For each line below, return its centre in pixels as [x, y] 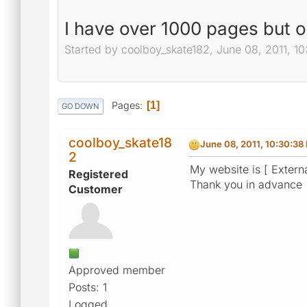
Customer [96, 189]
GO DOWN [81, 106]
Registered [98, 174]
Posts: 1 [88, 287]
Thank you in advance [246, 184]
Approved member [117, 270]
